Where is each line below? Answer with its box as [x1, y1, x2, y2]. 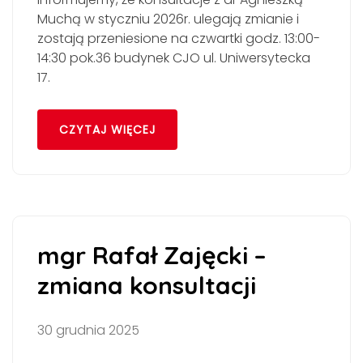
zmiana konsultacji [37, 269, 256, 301]
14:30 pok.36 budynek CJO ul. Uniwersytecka [37, 49, 310, 68]
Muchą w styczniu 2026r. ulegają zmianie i [37, 10, 299, 29]
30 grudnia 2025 [37, 320, 139, 340]
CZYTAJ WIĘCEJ [59, 121, 156, 138]
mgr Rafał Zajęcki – [37, 239, 267, 271]
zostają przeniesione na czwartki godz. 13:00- [37, 29, 320, 49]
